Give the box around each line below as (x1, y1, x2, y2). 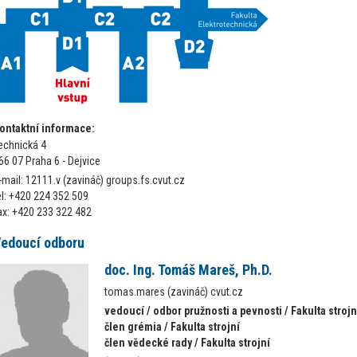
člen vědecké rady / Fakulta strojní (104, 336, 270, 349)
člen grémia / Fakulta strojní (104, 320, 240, 333)
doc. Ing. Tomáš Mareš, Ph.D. (104, 261, 273, 278)
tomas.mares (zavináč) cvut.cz (104, 285, 243, 298)
